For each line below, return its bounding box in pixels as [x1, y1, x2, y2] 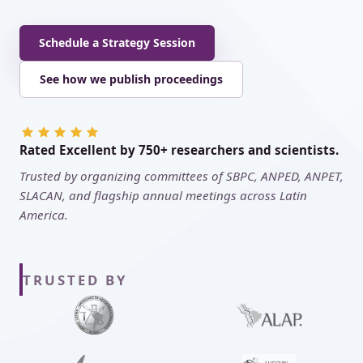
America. [19, 207, 68, 223]
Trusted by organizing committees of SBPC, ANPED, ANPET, [19, 168, 344, 184]
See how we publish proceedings [40, 71, 223, 87]
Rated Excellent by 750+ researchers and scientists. [19, 142, 339, 158]
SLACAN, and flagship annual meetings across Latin [19, 187, 307, 203]
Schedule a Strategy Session [39, 35, 195, 50]
